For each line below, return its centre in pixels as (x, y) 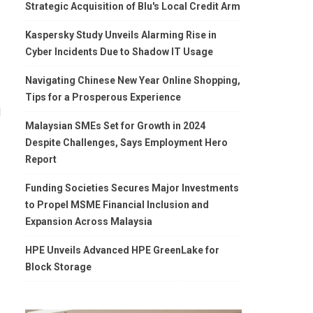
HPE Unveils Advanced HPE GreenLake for (122, 250)
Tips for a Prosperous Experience (103, 97)
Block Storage (58, 267)
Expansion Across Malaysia (89, 221)
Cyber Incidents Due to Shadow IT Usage (119, 52)
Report (41, 159)
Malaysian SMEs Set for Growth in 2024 (115, 126)
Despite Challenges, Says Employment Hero (126, 143)
